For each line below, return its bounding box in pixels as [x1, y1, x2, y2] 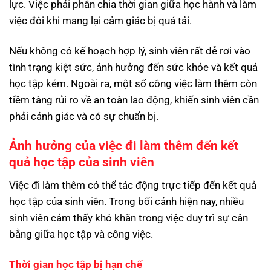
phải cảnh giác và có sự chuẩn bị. [9, 109, 158, 122]
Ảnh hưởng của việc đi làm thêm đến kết [9, 139, 238, 154]
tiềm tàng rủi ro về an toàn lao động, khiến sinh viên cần [9, 93, 259, 106]
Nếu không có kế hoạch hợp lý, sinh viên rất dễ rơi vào [9, 44, 250, 57]
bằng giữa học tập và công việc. [9, 227, 153, 240]
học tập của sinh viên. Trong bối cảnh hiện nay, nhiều [9, 195, 244, 207]
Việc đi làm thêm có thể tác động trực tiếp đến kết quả [9, 178, 256, 191]
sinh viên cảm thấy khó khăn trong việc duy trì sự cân [9, 211, 248, 224]
